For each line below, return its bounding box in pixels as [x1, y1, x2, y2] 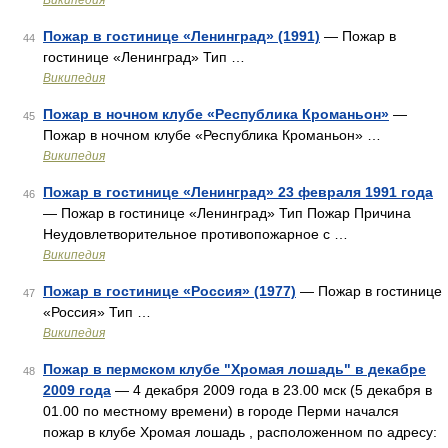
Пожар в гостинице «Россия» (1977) [43, 283, 296, 299]
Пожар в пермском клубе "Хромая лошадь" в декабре [43, 361, 426, 377]
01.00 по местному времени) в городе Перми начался [43, 403, 399, 419]
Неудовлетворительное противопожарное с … [43, 226, 348, 242]
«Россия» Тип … [43, 304, 151, 320]
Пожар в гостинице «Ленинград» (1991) [43, 28, 320, 44]
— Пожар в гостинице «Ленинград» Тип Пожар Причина [43, 205, 411, 221]
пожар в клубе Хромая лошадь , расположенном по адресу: [43, 424, 437, 440]
